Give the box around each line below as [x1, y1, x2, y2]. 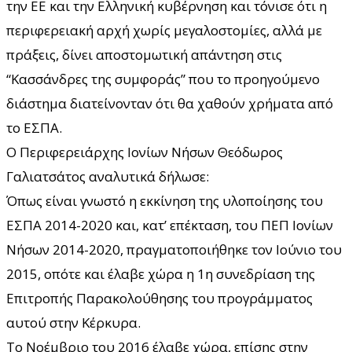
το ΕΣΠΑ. [6, 118, 62, 137]
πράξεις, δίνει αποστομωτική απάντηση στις [6, 45, 282, 64]
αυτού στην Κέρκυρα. [6, 313, 141, 332]
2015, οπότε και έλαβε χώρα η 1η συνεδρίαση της [6, 264, 315, 283]
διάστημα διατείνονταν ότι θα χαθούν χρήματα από [6, 93, 333, 112]
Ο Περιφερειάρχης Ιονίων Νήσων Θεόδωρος [6, 142, 283, 161]
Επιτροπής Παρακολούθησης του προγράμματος [6, 288, 313, 307]
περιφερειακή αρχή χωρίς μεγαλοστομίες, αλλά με [6, 20, 322, 39]
